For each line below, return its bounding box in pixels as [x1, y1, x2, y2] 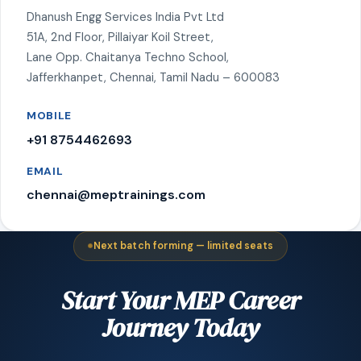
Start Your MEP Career [60, 283, 301, 318]
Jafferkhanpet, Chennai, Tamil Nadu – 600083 [27, 69, 280, 86]
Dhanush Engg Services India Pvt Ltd [27, 9, 224, 26]
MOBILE [27, 109, 73, 123]
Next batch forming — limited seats [93, 239, 273, 252]
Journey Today [102, 310, 259, 346]
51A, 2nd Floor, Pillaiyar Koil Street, [27, 29, 214, 46]
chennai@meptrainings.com [27, 186, 205, 203]
